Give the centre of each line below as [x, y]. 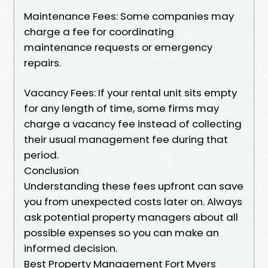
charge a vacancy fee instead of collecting [133, 124]
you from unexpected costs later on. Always [133, 201]
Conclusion [51, 170]
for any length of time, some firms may [121, 108]
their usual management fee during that [126, 139]
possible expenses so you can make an [121, 232]
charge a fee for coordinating [99, 31]
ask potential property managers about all [131, 217]
